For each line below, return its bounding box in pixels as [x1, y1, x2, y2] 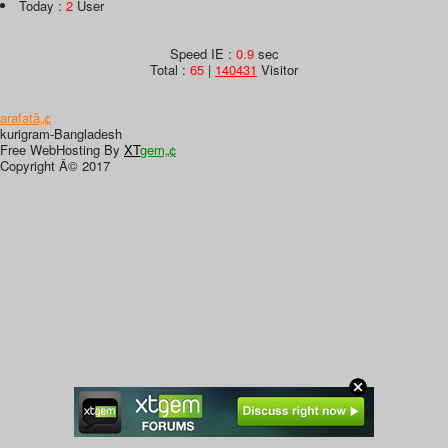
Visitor [257, 59, 298, 79]
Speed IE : [169, 43, 236, 63]
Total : [150, 59, 190, 79]
